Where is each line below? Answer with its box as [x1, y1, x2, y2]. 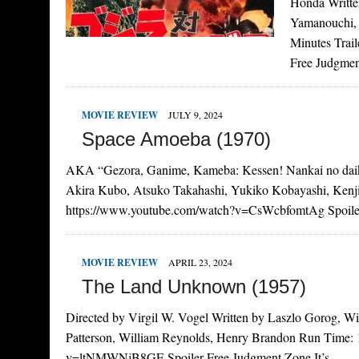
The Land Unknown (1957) [82, 276, 306, 298]
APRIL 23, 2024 [168, 256, 232, 269]
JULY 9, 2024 [168, 108, 223, 122]
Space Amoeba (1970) [82, 128, 271, 151]
